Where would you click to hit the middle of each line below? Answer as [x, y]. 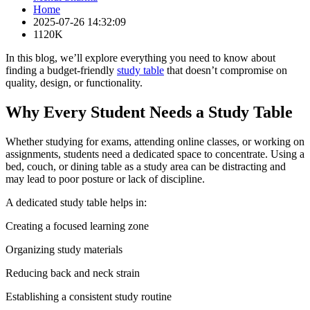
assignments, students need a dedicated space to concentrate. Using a [155, 154]
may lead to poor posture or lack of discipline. [105, 179]
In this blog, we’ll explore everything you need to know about [140, 57]
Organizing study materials [64, 249]
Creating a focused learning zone [77, 226]
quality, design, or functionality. [74, 82]
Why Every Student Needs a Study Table [149, 112]
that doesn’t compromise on [226, 70]
